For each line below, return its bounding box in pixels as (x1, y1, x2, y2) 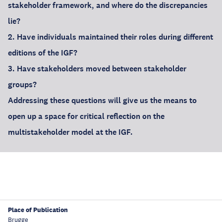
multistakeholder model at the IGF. (8, 127, 133, 137)
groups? (8, 79, 37, 90)
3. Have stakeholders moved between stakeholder (8, 63, 186, 74)
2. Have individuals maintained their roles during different (8, 32, 213, 42)
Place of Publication (8, 206, 68, 214)
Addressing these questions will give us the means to (8, 95, 197, 106)
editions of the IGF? (8, 48, 77, 58)
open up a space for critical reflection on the (8, 111, 165, 121)
